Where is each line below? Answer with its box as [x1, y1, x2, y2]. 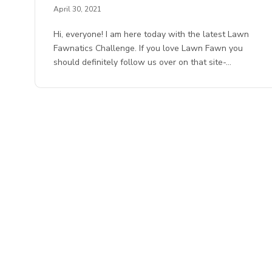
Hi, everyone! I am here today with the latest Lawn [53, 29, 250, 41]
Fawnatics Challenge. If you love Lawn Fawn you [53, 42, 243, 55]
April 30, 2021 [53, 4, 101, 15]
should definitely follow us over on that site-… [53, 56, 232, 69]
